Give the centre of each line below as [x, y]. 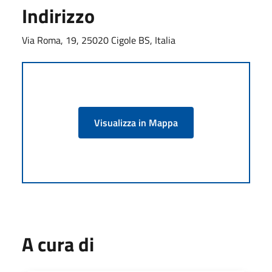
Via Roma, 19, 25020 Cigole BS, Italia [99, 40]
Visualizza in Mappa [136, 122]
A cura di [58, 244]
